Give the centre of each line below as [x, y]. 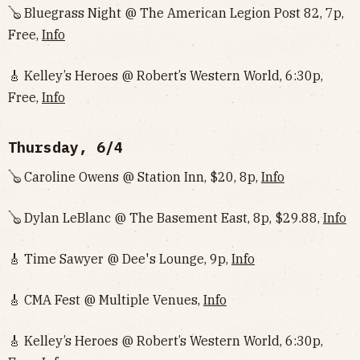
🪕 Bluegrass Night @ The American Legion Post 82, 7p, [176, 13]
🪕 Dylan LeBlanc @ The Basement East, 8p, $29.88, [166, 218]
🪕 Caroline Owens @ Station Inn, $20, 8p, [135, 177]
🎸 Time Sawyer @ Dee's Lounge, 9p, [120, 259]
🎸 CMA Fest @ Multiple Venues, [106, 300]
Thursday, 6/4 [65, 147]
